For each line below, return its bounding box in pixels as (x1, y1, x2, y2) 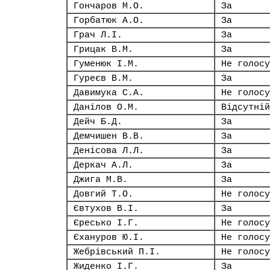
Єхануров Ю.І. (74, 233, 144, 242)
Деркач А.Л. (74, 160, 133, 170)
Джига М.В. (74, 175, 128, 184)
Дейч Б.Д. (74, 117, 122, 127)
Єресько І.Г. (74, 218, 139, 228)
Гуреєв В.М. (74, 74, 133, 83)
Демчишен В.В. (74, 131, 144, 141)
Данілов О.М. (74, 102, 139, 112)
